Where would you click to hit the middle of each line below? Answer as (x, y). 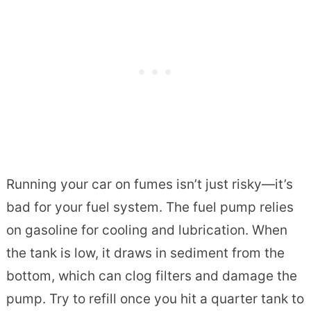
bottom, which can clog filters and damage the (151, 276)
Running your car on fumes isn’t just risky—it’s (149, 184)
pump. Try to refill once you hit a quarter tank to (155, 299)
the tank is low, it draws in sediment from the (145, 253)
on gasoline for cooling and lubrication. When (146, 230)
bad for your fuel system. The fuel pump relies (150, 207)
